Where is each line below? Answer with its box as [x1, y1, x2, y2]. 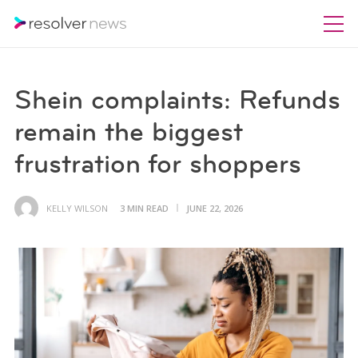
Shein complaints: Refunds [14, 83, 340, 116]
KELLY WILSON [46, 201, 108, 214]
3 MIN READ [119, 201, 169, 214]
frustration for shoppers [14, 147, 301, 180]
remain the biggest [14, 115, 243, 148]
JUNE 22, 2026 [185, 201, 243, 214]
